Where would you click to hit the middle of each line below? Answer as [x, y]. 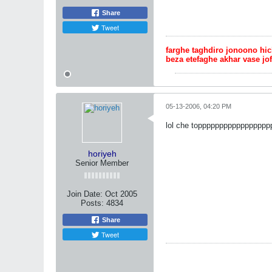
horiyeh [102, 154]
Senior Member [102, 163]
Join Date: [85, 194]
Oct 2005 [121, 194]
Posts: [92, 203]
